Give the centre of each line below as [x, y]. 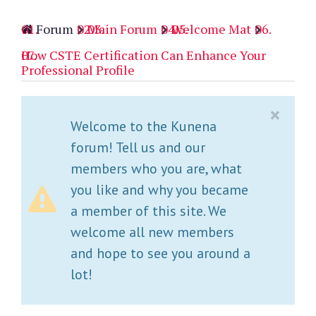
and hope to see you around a [160, 254]
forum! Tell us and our [138, 148]
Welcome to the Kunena [144, 127]
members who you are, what [156, 169]
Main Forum [122, 29]
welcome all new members [152, 232]
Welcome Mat [211, 29]
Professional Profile [78, 70]
